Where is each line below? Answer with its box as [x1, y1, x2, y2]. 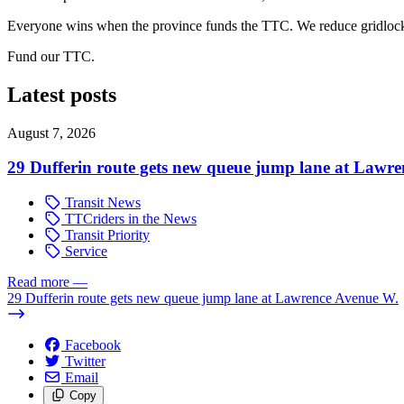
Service [61, 243, 107, 260]
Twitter [65, 353, 106, 370]
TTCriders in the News [61, 211, 197, 227]
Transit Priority [61, 227, 150, 243]
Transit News [61, 195, 141, 211]
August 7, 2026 [7, 124, 96, 141]
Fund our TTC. [7, 48, 95, 64]
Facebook [65, 337, 121, 353]
